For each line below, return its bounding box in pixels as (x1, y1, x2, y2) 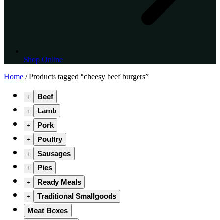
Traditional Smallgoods (37, 192, 116, 201)
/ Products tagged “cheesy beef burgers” (23, 72, 149, 81)
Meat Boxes (27, 206, 68, 215)
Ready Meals (37, 178, 81, 187)
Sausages (37, 149, 71, 158)
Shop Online (24, 55, 63, 64)
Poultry (37, 135, 62, 144)
